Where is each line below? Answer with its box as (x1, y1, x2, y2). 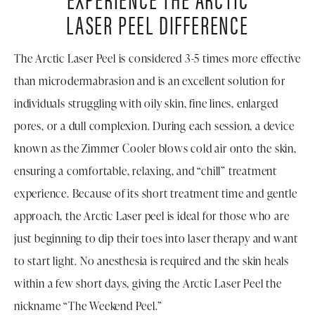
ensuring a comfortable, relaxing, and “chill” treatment (14, 163, 277, 179)
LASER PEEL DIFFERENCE (66, 6, 249, 43)
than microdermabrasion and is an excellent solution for (14, 73, 285, 89)
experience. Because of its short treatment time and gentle (14, 186, 297, 202)
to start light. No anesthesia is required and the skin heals (14, 253, 289, 269)
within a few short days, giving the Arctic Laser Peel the (14, 276, 282, 292)
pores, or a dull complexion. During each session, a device (14, 118, 295, 134)
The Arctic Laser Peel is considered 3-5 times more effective (14, 51, 301, 67)
